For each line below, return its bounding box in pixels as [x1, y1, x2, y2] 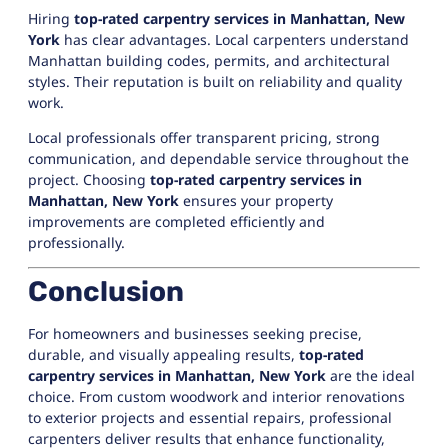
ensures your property [179, 191, 333, 211]
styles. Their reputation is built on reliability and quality [28, 71, 402, 91]
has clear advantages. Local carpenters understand [60, 29, 409, 49]
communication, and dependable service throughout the [28, 149, 409, 169]
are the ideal [326, 366, 415, 386]
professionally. [28, 233, 125, 253]
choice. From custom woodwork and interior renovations [28, 387, 405, 407]
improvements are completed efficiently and [28, 212, 325, 232]
